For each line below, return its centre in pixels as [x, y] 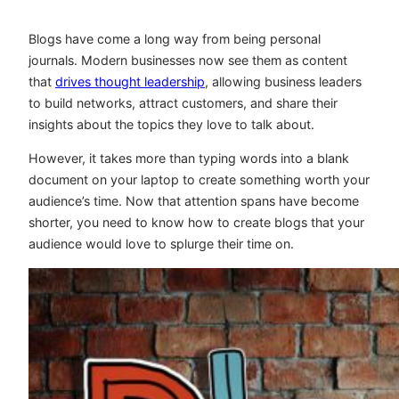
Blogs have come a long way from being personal [175, 39]
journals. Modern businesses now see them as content [188, 61]
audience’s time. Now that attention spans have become [194, 201]
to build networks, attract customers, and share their [183, 103]
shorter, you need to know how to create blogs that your [196, 223]
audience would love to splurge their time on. [161, 244]
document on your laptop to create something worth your [199, 180]
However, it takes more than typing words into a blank [189, 159]
